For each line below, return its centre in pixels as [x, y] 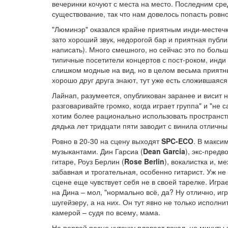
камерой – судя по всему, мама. [106, 212]
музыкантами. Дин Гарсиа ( [97, 151]
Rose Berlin [144, 161]
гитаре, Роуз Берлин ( [88, 161]
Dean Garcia [164, 151]
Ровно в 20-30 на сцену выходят [107, 141]
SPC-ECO [177, 141]
